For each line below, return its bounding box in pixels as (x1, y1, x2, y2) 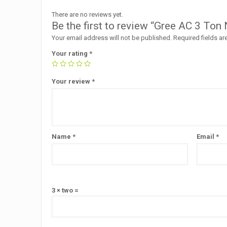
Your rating (52, 49, 90, 57)
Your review (52, 77, 92, 85)
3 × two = (52, 186, 79, 194)
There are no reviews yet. (52, 10, 124, 18)
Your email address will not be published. (52, 33, 172, 42)
